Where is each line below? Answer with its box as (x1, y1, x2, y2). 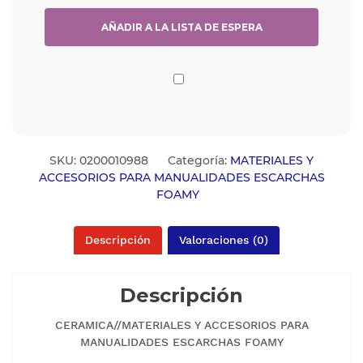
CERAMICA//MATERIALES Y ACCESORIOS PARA (54, 318, 309, 331)
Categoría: (168, 152, 230, 168)
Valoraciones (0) (178, 233, 268, 246)
